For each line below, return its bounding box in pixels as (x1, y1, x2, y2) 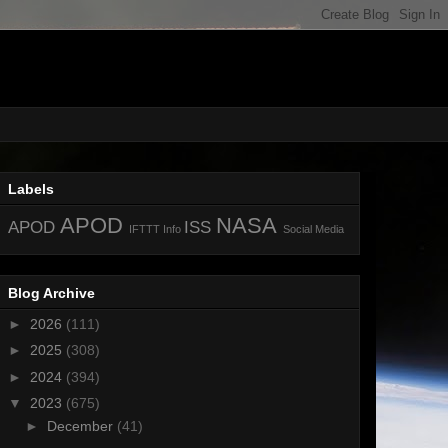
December (46, 418, 117, 435)
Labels (8, 181, 54, 198)
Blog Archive (8, 284, 95, 301)
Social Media (283, 223, 344, 236)
